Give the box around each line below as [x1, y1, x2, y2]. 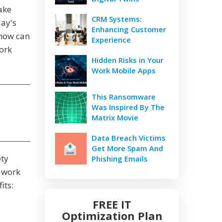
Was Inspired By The [92, 102, 165, 112]
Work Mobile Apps [92, 65, 156, 75]
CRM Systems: [92, 14, 142, 24]
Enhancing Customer [92, 24, 166, 34]
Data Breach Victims [92, 133, 166, 143]
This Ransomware [92, 92, 156, 102]
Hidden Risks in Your [92, 55, 164, 65]
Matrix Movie [92, 112, 138, 122]
